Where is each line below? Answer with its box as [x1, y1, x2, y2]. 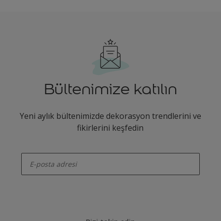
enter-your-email [21, 146, 60, 153]
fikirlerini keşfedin [77, 122, 144, 133]
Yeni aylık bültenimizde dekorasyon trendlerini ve [19, 110, 201, 121]
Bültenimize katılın [43, 79, 177, 99]
